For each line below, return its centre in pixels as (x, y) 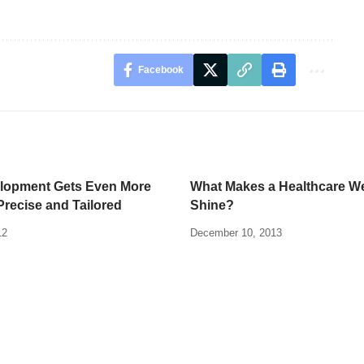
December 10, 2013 (236, 233)
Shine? (212, 206)
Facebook (160, 70)
